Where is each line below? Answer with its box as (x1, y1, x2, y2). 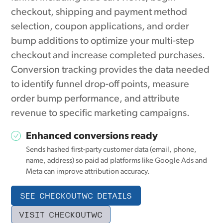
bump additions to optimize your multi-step (11, 36, 195, 47)
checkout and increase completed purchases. (11, 51, 206, 61)
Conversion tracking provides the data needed (11, 65, 210, 76)
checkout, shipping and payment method (11, 7, 188, 18)
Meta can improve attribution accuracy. (26, 168, 150, 176)
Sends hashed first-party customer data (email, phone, (26, 146, 197, 154)
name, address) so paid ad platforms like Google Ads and (26, 157, 208, 165)
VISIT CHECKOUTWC (19, 208, 103, 221)
